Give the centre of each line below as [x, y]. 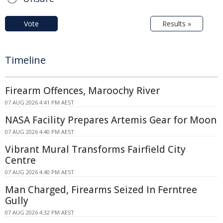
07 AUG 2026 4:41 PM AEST [40, 103]
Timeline [25, 60]
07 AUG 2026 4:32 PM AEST [40, 213]
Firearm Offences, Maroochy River [82, 91]
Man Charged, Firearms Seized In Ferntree [101, 190]
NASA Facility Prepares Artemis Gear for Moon [111, 120]
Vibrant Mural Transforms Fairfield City [95, 150]
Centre [20, 161]
